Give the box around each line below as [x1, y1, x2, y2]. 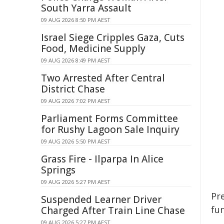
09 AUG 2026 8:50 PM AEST [41, 16, 110, 23]
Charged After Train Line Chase [41, 204, 185, 217]
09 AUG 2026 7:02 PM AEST [41, 97, 110, 104]
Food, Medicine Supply [41, 42, 145, 55]
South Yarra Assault [41, 1, 131, 14]
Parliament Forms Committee [41, 112, 178, 125]
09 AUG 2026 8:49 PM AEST [41, 56, 110, 64]
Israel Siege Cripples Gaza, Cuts [41, 31, 184, 44]
